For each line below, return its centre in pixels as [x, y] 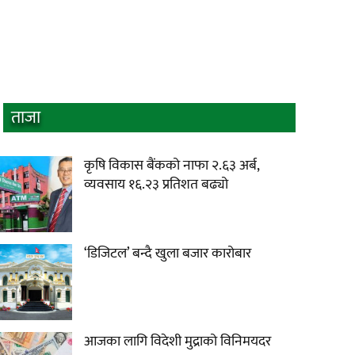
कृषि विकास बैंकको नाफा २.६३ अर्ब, [172, 166]
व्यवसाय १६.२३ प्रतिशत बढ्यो [156, 185]
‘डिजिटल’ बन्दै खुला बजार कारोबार [168, 254]
